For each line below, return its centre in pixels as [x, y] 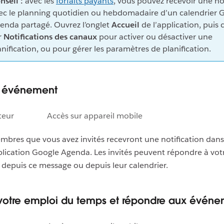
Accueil [125, 24]
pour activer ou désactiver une [155, 36]
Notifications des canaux [50, 36]
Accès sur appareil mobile [95, 115]
